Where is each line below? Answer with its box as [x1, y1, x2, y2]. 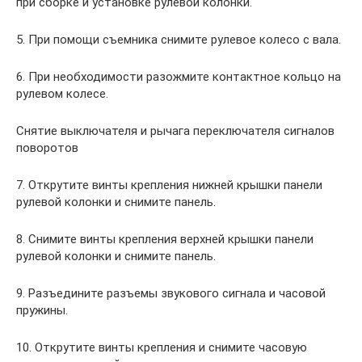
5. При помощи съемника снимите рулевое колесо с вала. [16, 32, 341, 48]
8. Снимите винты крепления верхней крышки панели [16, 232, 314, 247]
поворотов [16, 141, 78, 156]
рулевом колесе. [16, 86, 108, 102]
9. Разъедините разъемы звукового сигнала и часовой [16, 286, 326, 301]
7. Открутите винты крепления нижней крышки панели [16, 178, 322, 193]
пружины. [16, 303, 68, 318]
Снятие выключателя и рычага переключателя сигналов [16, 124, 335, 139]
